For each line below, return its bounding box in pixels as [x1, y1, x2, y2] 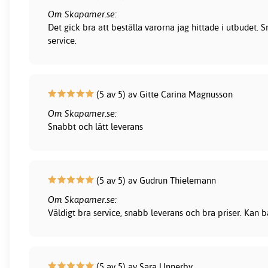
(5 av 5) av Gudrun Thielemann [94, 175, 217, 187]
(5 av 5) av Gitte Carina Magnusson [94, 89, 233, 100]
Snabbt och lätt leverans [48, 121, 144, 133]
